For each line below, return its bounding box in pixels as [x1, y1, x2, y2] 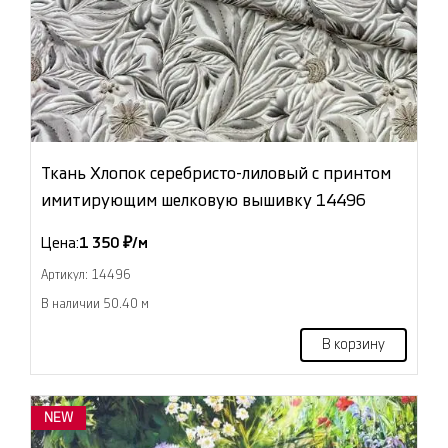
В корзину [322, 338, 385, 353]
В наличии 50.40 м [41, 298, 149, 311]
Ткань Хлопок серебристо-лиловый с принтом [41, 165, 391, 183]
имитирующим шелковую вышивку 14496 [41, 192, 366, 210]
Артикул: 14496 [41, 269, 131, 282]
